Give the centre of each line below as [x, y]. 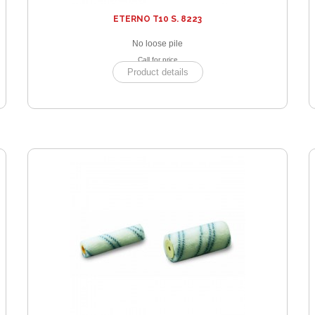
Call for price [157, 59]
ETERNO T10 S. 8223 [157, 19]
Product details [157, 72]
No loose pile [157, 43]
